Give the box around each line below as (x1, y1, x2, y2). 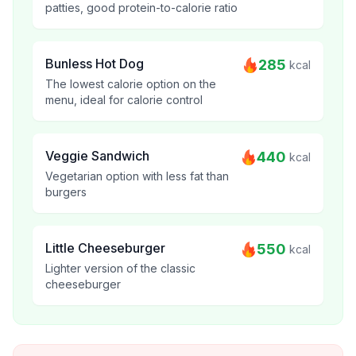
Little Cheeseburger (45, 240, 165, 256)
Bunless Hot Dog (45, 56, 144, 72)
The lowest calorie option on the (45, 77, 216, 91)
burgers (45, 185, 87, 199)
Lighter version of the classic (45, 261, 195, 275)
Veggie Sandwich (45, 148, 149, 164)
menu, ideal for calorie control (45, 93, 203, 106)
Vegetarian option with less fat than (45, 169, 229, 183)
